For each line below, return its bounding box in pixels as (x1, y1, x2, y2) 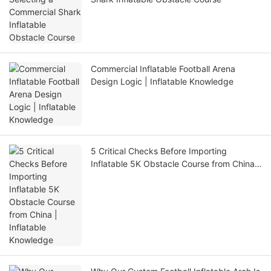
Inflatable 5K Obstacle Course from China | (91, 158, 260, 169)
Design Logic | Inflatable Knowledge (91, 76, 233, 87)
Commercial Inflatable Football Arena (91, 64, 235, 74)
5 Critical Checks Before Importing (91, 146, 227, 157)
